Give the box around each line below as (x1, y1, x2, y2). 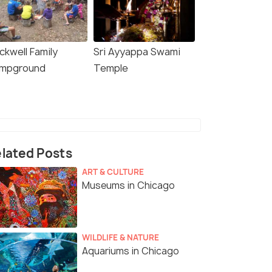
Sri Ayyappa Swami (93, 45, 180, 59)
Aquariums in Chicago (82, 245, 179, 258)
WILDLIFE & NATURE (82, 232, 159, 243)
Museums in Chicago (82, 179, 175, 192)
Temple (93, 61, 128, 75)
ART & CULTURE (82, 166, 144, 178)
